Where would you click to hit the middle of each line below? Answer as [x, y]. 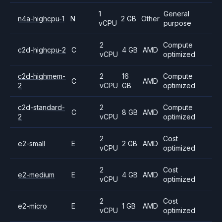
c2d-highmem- [42, 76]
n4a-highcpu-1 [41, 18]
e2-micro [32, 206]
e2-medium [36, 174]
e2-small [31, 143]
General [177, 14]
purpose [178, 23]
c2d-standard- [41, 107]
